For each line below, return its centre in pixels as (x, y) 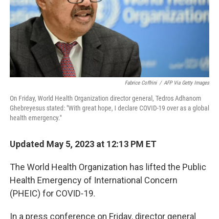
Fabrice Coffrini (141, 83)
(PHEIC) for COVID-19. (53, 193)
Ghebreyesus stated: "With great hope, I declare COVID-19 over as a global (109, 108)
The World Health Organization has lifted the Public (108, 167)
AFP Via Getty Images (186, 83)
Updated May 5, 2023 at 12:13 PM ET (83, 144)
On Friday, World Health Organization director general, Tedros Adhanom (106, 98)
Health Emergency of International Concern (94, 180)
